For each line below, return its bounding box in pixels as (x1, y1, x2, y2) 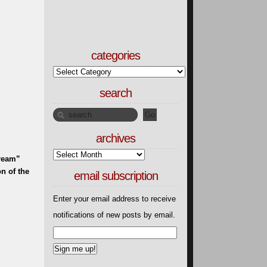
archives (96, 132, 135, 145)
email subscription (73, 169, 158, 182)
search (100, 86, 132, 100)
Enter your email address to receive (53, 194, 176, 203)
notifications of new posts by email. (53, 210, 175, 219)
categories (91, 49, 140, 62)
